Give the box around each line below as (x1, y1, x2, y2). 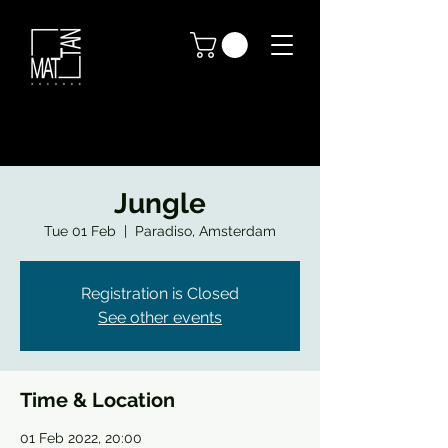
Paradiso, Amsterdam (135, 223, 276, 239)
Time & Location (20, 388, 175, 412)
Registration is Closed (81, 284, 239, 303)
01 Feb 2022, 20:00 (20, 430, 142, 446)
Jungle (114, 187, 206, 220)
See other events (98, 308, 222, 327)
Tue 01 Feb (44, 223, 116, 239)
